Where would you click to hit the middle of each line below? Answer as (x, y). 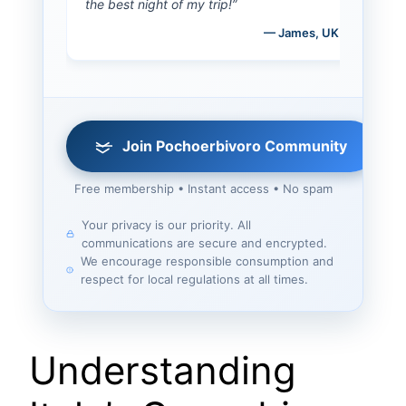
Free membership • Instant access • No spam (203, 188)
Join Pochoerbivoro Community (235, 145)
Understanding (163, 370)
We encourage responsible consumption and (207, 261)
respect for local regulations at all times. (194, 279)
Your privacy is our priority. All (166, 224)
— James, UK (301, 32)
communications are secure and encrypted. (204, 242)
